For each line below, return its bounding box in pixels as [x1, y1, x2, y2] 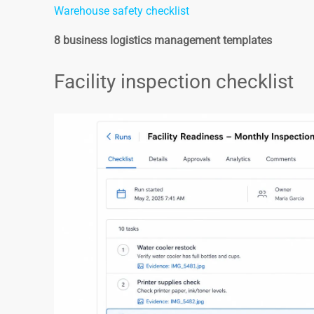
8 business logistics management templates [54, 33, 272, 47]
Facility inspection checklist [54, 69, 294, 93]
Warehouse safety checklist [54, 4, 189, 18]
